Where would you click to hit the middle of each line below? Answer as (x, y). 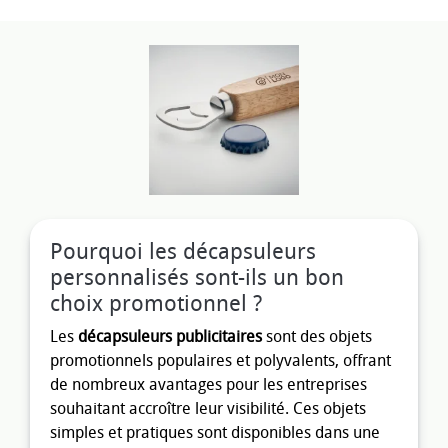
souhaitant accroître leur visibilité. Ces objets (208, 408)
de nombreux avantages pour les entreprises (208, 384)
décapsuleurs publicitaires (170, 336)
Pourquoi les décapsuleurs (183, 251)
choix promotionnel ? (156, 303)
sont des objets (317, 336)
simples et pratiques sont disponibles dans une (215, 432)
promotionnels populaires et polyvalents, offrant (220, 360)
